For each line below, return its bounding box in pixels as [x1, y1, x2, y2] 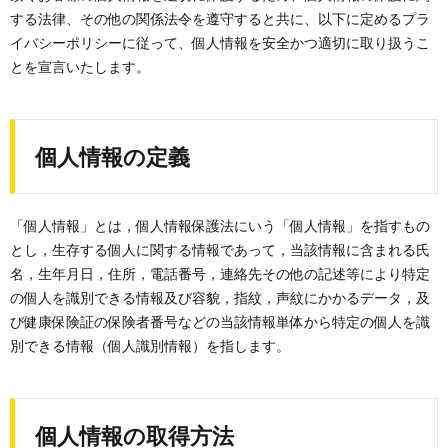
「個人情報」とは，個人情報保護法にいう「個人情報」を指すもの [10, 217, 430, 234]
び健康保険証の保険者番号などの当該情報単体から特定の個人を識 [10, 313, 430, 330]
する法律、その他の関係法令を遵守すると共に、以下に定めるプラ [10, 10, 430, 27]
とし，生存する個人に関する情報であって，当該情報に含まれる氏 [10, 241, 430, 258]
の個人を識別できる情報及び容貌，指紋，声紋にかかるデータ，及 [10, 289, 430, 306]
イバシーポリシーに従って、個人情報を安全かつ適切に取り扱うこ [10, 34, 430, 51]
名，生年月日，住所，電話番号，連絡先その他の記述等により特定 [10, 265, 430, 282]
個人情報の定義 [35, 143, 190, 170]
